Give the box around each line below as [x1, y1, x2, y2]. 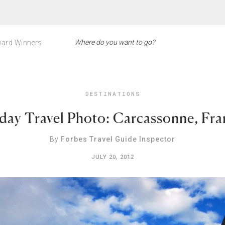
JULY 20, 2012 [91, 154, 134, 160]
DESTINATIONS [85, 90, 140, 97]
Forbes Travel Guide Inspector [61, 135, 175, 143]
